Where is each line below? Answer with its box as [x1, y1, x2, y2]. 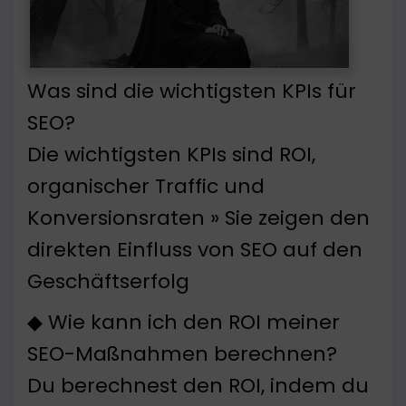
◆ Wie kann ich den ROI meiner [27, 308, 340, 337]
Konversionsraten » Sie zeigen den [27, 204, 370, 233]
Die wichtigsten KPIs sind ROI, [27, 140, 315, 169]
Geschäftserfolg [27, 267, 189, 296]
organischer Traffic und [27, 172, 265, 201]
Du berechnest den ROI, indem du [27, 372, 369, 401]
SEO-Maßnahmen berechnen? [27, 340, 337, 369]
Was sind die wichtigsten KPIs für [27, 77, 356, 106]
